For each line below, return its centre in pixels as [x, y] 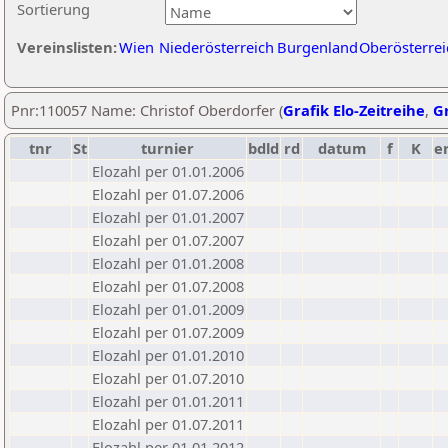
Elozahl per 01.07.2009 [168, 332]
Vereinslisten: [67, 47]
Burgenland [317, 47]
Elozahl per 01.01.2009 [168, 309]
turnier [167, 148]
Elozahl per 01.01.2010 [168, 355]
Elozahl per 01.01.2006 [168, 171]
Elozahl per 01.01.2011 [168, 401]
